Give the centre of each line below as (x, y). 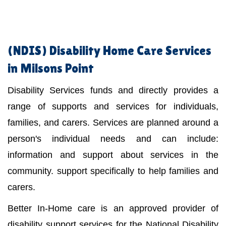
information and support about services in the (113, 155)
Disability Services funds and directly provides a (113, 91)
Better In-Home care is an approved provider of (113, 209)
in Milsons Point (51, 69)
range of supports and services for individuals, (113, 107)
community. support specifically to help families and (113, 171)
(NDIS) (29, 51)
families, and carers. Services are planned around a (113, 123)
